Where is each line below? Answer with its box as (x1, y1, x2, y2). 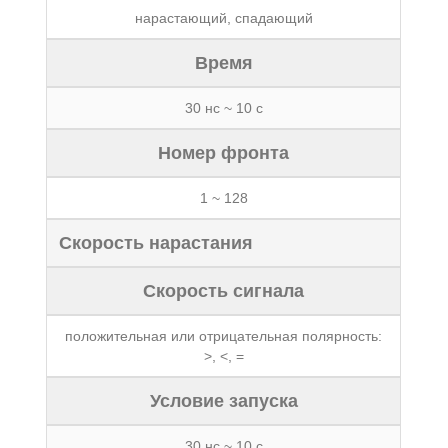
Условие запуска (149, 391, 298, 411)
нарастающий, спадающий (134, 10, 313, 26)
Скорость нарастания (59, 233, 254, 253)
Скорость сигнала (143, 281, 305, 301)
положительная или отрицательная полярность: (65, 328, 383, 344)
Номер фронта (158, 143, 290, 163)
